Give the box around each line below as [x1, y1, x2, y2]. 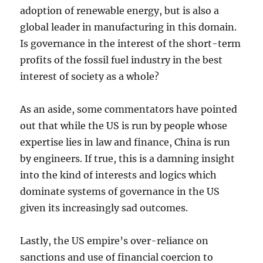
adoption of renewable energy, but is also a [20, 5, 220, 16]
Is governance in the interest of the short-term [20, 38, 241, 49]
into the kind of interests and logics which [20, 169, 217, 181]
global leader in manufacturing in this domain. [20, 21, 237, 33]
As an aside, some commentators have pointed [20, 103, 238, 115]
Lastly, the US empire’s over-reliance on [20, 235, 209, 247]
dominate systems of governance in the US [20, 186, 220, 197]
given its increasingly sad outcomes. [20, 202, 188, 214]
